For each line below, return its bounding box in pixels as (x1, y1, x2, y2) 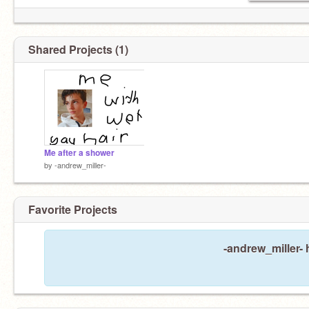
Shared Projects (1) (28, 41, 128, 57)
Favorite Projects (28, 201, 117, 217)
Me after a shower (44, 147, 114, 159)
